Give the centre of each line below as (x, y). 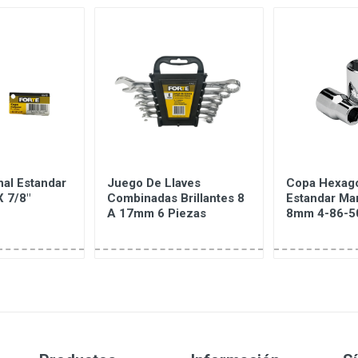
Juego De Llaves (154, 183)
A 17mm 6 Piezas (157, 213)
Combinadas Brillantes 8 (176, 198)
